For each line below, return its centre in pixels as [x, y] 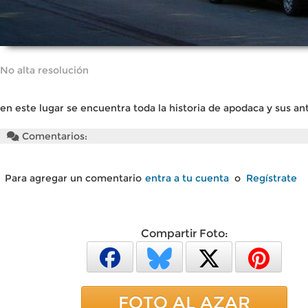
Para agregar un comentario [73, 178]
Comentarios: [53, 136]
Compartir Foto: [184, 233]
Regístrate [272, 178]
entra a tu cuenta [187, 178]
